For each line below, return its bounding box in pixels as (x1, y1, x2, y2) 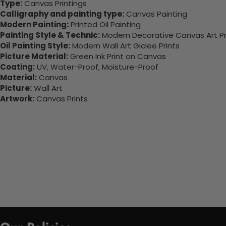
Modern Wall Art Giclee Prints (70, 40, 180, 51)
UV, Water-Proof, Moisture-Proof (35, 62, 158, 73)
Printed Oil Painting (69, 19, 141, 30)
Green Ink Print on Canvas (68, 51, 166, 62)
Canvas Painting (124, 9, 187, 20)
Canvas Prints (34, 93, 88, 104)
